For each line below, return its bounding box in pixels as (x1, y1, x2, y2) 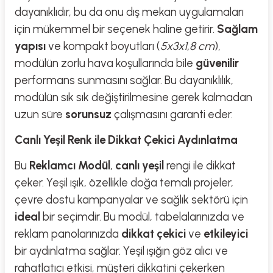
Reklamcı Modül (29, 158, 110, 172)
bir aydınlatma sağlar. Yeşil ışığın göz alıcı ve (15, 244, 228, 258)
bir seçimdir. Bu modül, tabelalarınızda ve (40, 210, 244, 224)
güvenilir (196, 56, 239, 70)
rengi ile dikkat (164, 158, 236, 172)
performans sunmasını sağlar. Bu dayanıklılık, (15, 73, 233, 87)
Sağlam (217, 22, 258, 36)
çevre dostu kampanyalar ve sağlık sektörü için (15, 193, 248, 207)
